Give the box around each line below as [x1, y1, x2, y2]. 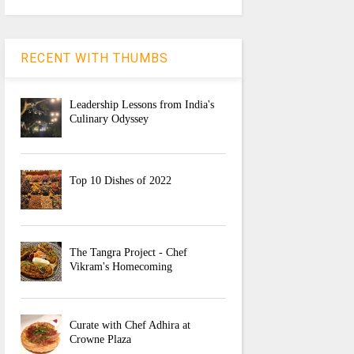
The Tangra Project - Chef [70, 247, 188, 259]
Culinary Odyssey [70, 113, 149, 126]
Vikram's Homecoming [70, 261, 173, 273]
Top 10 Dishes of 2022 [70, 175, 172, 187]
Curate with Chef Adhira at [70, 319, 191, 332]
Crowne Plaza [70, 333, 132, 346]
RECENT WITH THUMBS [20, 51, 168, 66]
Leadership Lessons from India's [70, 99, 215, 111]
